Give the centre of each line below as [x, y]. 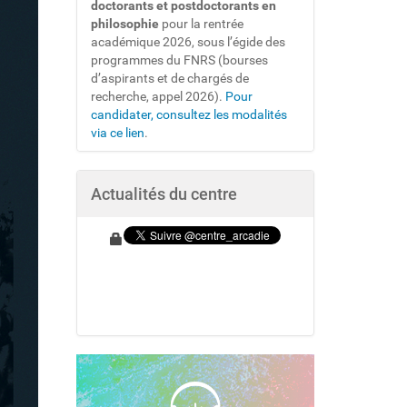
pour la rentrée [201, 24]
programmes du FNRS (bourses [179, 60]
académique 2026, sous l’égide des [188, 42]
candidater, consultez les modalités [189, 114]
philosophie [124, 24]
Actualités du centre [164, 194]
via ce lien [117, 133]
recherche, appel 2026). [158, 96]
